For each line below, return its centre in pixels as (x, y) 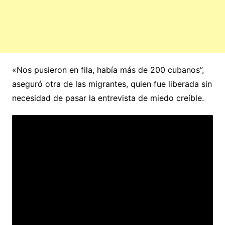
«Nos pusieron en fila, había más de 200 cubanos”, (108, 70)
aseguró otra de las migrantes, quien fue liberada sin (112, 84)
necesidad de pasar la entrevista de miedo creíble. (108, 98)
